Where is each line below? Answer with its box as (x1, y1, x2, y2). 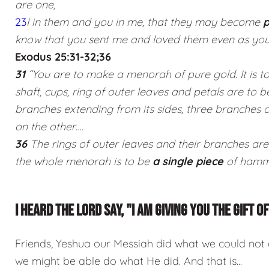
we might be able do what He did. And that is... (15, 253, 242, 268)
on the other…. (15, 119, 83, 133)
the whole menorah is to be (15, 154, 153, 168)
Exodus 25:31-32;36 (15, 49, 111, 64)
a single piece (153, 154, 223, 168)
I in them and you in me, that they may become (26, 14, 263, 29)
